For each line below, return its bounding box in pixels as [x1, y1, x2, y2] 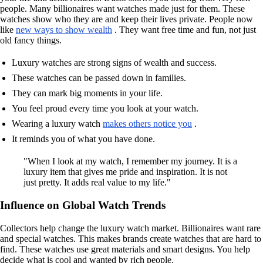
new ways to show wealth [16, 25, 112, 35]
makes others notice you [103, 119, 192, 129]
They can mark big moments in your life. [12, 88, 163, 99]
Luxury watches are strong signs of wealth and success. [12, 58, 217, 68]
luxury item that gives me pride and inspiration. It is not [23, 167, 227, 177]
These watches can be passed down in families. [12, 73, 186, 83]
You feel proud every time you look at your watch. [12, 103, 198, 114]
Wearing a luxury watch [12, 119, 103, 129]
